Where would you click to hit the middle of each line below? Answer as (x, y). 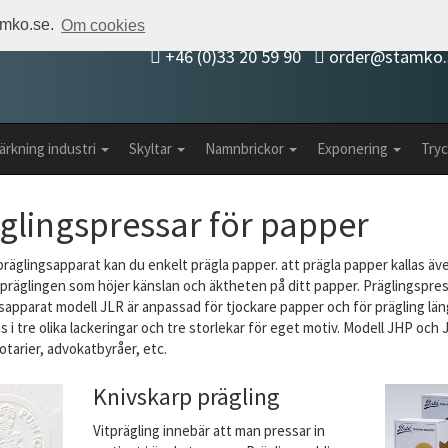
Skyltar (152, 148)
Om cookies (103, 25)
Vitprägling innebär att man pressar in (208, 430)
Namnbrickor (246, 148)
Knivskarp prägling (186, 396)
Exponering (354, 148)
